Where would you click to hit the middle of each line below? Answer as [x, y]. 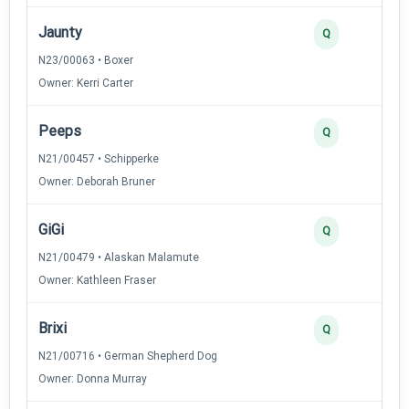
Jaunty [60, 32]
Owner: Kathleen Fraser [97, 280]
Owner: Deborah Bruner [97, 181]
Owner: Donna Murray [93, 378]
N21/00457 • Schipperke [99, 158]
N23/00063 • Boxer [86, 60]
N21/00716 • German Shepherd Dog [128, 356]
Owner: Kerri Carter [86, 83]
